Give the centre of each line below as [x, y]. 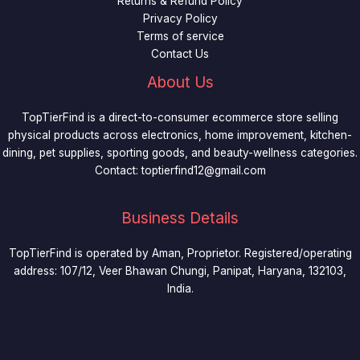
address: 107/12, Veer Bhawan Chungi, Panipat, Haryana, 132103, [180, 271]
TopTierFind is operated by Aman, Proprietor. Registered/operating [180, 254]
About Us [180, 82]
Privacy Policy [180, 19]
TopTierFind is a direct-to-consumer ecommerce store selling [180, 118]
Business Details [180, 218]
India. [180, 289]
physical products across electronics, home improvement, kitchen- [180, 135]
